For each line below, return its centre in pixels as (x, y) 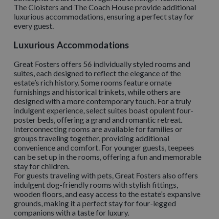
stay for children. (42, 166)
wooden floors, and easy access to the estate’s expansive (107, 194)
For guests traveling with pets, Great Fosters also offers (106, 175)
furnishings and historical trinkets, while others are (97, 92)
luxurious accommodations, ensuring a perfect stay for (104, 16)
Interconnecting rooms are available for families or (98, 129)
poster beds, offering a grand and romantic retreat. (98, 120)
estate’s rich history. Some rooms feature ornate (93, 83)
